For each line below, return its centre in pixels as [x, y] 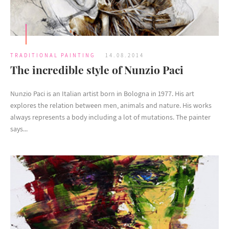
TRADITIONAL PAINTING [53, 55]
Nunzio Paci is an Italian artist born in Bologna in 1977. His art [102, 94]
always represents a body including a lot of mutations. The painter [110, 117]
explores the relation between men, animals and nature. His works [111, 106]
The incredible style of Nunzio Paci [97, 70]
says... [19, 129]
